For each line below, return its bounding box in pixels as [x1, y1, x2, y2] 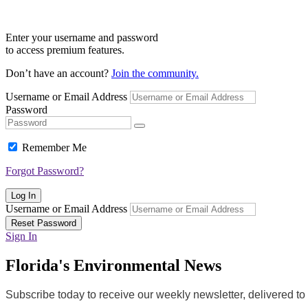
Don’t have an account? [5, 67, 111, 79]
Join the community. [111, 67, 199, 79]
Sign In [5, 230, 37, 242]
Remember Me [22, 141, 87, 153]
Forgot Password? [5, 164, 84, 177]
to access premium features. [5, 43, 124, 56]
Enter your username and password [5, 31, 158, 43]
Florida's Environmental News [5, 256, 221, 274]
